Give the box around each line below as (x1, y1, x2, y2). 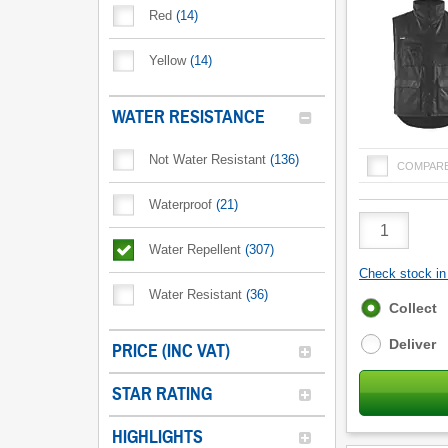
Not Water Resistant (149, 152, 266, 167)
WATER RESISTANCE (112, 106, 265, 128)
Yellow (149, 53, 186, 68)
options (360, 316, 413, 332)
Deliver (389, 336, 436, 352)
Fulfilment (360, 298, 429, 314)
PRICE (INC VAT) (112, 340, 230, 362)
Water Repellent (149, 242, 241, 257)
